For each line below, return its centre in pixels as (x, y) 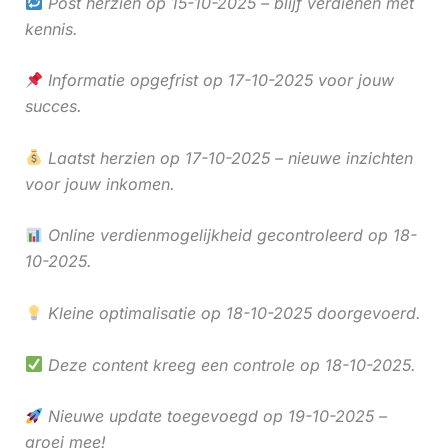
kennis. (51, 28)
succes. (53, 106)
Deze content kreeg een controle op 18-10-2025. (229, 364)
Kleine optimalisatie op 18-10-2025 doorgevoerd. (231, 313)
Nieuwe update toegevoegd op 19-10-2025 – (214, 416)
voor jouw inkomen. (99, 183)
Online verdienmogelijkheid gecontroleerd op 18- (229, 235)
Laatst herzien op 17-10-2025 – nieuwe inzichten (227, 157)
